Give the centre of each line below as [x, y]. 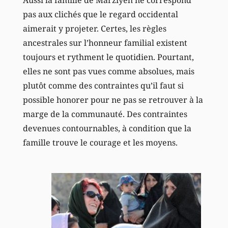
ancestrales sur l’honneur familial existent [105, 42]
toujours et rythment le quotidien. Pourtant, [108, 57]
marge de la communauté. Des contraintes [105, 114]
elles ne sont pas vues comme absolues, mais [108, 71]
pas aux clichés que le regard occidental [100, 14]
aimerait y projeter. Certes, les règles [94, 28]
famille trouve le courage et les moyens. [100, 142]
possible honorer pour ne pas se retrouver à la [113, 99]
